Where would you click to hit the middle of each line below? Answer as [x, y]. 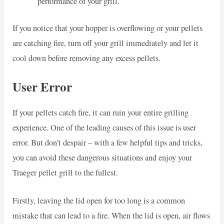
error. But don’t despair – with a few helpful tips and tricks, [108, 142]
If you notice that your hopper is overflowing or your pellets [108, 28]
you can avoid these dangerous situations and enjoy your [102, 157]
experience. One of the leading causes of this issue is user [104, 127]
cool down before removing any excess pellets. [87, 58]
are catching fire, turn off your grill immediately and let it [106, 43]
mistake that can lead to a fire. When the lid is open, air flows [111, 215]
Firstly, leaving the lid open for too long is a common [99, 200]
